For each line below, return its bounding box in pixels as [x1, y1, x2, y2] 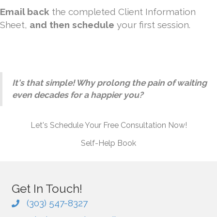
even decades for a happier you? [12, 90, 143, 100]
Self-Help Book [81, 139, 136, 148]
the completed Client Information [52, 6, 196, 17]
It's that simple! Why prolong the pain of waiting [12, 78, 207, 88]
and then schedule [30, 19, 114, 31]
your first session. [114, 19, 190, 31]
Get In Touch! [12, 182, 82, 196]
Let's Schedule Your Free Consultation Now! [30, 121, 187, 130]
